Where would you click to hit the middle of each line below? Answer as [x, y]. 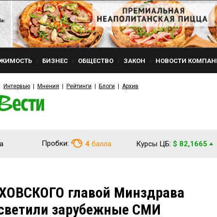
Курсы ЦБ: [154, 144]
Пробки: [55, 143]
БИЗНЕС [55, 61]
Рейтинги [79, 86]
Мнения [48, 86]
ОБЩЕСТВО [96, 61]
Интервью [17, 86]
